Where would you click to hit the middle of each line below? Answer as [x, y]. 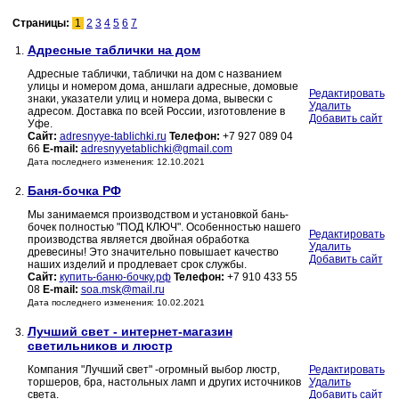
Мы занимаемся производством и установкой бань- [158, 215]
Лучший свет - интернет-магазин [130, 332]
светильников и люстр [100, 346]
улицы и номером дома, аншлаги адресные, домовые [163, 87]
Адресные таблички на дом [114, 50]
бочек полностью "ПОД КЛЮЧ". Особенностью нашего [164, 228]
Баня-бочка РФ [74, 191]
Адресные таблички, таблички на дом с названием [154, 74]
